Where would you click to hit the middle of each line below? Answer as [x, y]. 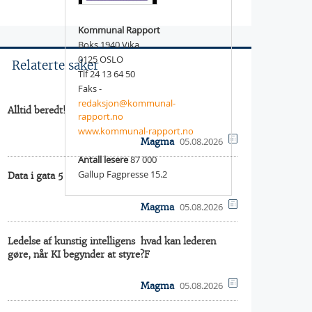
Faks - [90, 88]
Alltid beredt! [37, 110]
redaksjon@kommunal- [127, 103]
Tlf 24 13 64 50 [107, 73]
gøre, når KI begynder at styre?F [79, 255]
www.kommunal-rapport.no [136, 131]
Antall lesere [103, 159]
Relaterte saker [55, 65]
